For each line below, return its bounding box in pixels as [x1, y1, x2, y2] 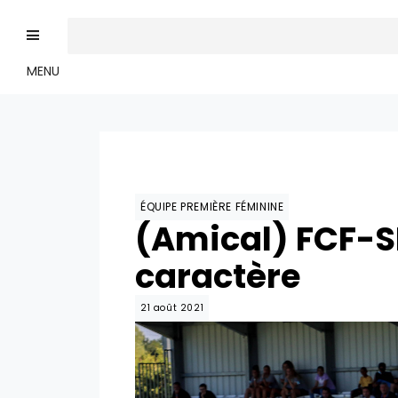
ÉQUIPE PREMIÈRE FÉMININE [140, 199, 284, 214]
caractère [135, 253, 300, 299]
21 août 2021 [140, 301, 204, 314]
